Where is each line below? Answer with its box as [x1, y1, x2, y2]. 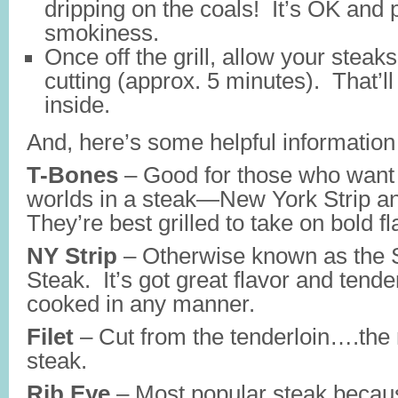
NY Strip [27, 243, 117, 268]
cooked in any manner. [27, 291, 255, 316]
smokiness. [44, 20, 159, 45]
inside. [44, 92, 110, 117]
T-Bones [27, 163, 118, 187]
